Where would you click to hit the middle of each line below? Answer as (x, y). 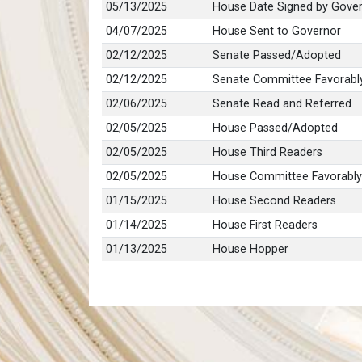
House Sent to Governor (276, 31)
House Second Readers (274, 200)
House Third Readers (267, 152)
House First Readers (265, 225)
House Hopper (250, 249)
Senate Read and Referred (282, 103)
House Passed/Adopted (275, 128)
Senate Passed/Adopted (276, 55)
